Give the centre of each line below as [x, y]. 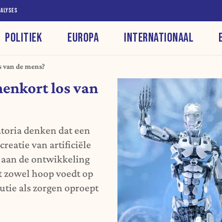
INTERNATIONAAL [159, 38]
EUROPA [83, 38]
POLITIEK [24, 38]
